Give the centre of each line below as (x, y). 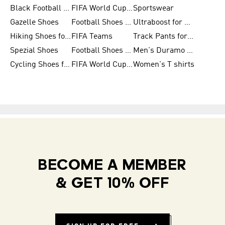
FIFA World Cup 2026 (130, 9)
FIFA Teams (92, 37)
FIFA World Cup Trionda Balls (130, 65)
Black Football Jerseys (66, 9)
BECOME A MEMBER (113, 166)
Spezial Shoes (34, 51)
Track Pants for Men (190, 37)
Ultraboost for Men (187, 23)
